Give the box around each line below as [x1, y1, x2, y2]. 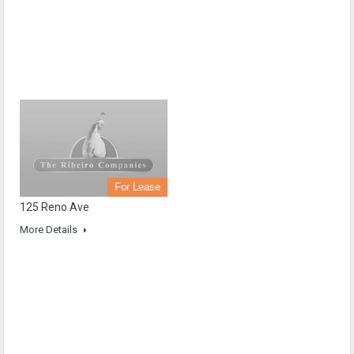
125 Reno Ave [20, 201, 89, 214]
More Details [20, 224, 80, 236]
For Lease [115, 181, 160, 194]
